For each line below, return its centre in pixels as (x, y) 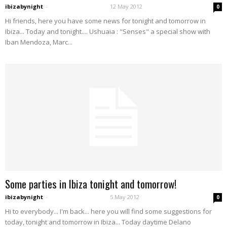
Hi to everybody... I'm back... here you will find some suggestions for (108, 212)
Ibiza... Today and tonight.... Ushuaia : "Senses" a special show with (108, 32)
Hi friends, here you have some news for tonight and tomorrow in (105, 21)
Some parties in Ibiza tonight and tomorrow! (91, 184)
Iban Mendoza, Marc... (39, 42)
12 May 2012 (126, 7)
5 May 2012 (125, 197)
